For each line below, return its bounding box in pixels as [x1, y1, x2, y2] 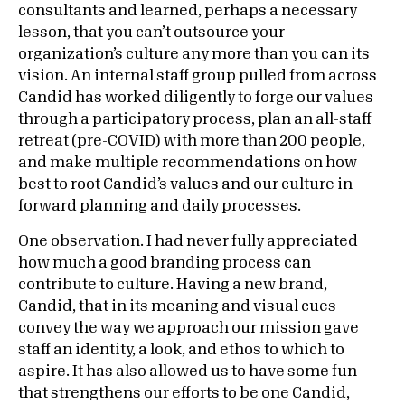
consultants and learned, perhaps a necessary [18, 4, 357, 18]
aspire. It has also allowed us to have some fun [18, 364, 357, 379]
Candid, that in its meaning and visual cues [18, 299, 336, 314]
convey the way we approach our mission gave [18, 321, 359, 335]
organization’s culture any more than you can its [18, 47, 370, 61]
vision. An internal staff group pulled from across [18, 69, 377, 83]
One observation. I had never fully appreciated [18, 234, 358, 249]
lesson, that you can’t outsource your [18, 25, 285, 40]
